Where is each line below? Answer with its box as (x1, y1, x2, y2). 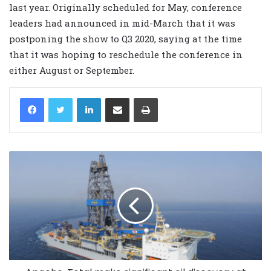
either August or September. (9, 64, 134, 76)
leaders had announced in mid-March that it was (9, 16, 235, 29)
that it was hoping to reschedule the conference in (9, 48, 243, 60)
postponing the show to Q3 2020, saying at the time (9, 32, 242, 45)
